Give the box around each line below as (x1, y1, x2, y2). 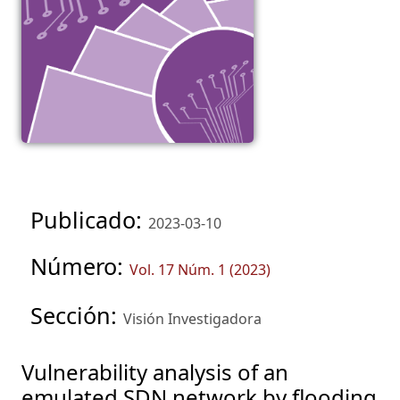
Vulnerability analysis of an (21, 357, 288, 387)
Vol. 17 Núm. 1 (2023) (129, 260, 271, 280)
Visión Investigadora (123, 309, 262, 329)
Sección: (30, 300, 123, 331)
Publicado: (30, 204, 148, 236)
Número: (30, 251, 129, 282)
